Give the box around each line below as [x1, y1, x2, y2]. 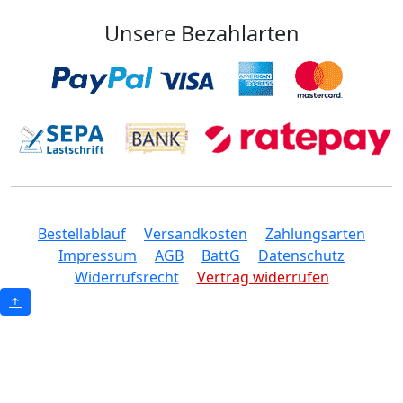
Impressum [58, 246, 137, 266]
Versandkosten [144, 224, 247, 245]
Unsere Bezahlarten [103, 19, 300, 49]
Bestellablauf [38, 224, 126, 245]
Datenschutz [258, 246, 345, 266]
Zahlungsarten [265, 224, 365, 245]
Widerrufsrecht [74, 267, 179, 288]
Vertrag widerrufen [196, 267, 329, 288]
